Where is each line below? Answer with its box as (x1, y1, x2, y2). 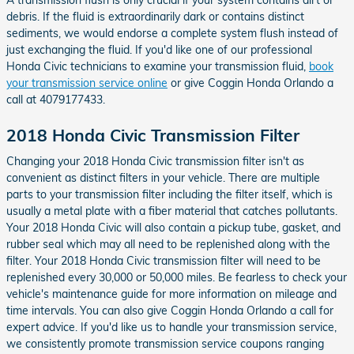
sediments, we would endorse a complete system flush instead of (6, 25, 338, 40)
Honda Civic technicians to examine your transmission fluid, (6, 58, 309, 73)
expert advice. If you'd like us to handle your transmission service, (6, 320, 337, 334)
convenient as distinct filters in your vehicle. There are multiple (6, 171, 320, 185)
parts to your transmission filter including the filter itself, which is (6, 187, 333, 201)
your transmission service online (6, 75, 168, 90)
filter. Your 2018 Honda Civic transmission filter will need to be (6, 254, 321, 268)
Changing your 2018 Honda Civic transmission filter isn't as (6, 154, 304, 168)
